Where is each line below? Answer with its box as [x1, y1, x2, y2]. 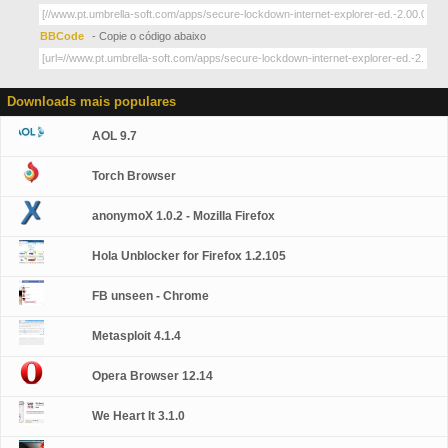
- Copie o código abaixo [92, 30, 207, 42]
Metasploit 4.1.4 [92, 329, 182, 343]
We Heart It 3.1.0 [92, 409, 186, 423]
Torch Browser [92, 169, 177, 183]
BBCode [40, 30, 88, 42]
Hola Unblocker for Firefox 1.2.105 [92, 249, 287, 263]
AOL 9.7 [92, 129, 138, 143]
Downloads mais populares [7, 94, 176, 109]
